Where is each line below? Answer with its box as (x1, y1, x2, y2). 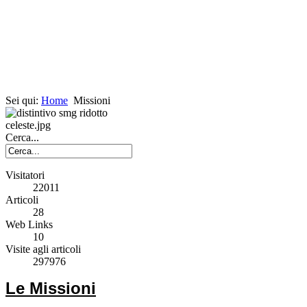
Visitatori (5, 169, 45, 182)
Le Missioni (5, 279, 96, 298)
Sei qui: (5, 95, 41, 107)
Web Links (5, 219, 53, 231)
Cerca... (5, 132, 39, 144)
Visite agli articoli (5, 243, 81, 256)
